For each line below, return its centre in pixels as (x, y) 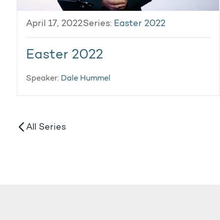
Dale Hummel (85, 78)
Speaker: (43, 78)
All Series (46, 127)
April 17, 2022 (54, 24)
